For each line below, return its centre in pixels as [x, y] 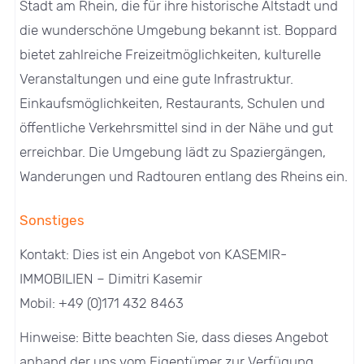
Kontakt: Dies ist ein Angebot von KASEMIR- [154, 254]
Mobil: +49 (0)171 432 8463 [102, 303]
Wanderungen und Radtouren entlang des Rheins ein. [184, 176]
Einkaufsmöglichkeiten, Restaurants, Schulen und [173, 103]
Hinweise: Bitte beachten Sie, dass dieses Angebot [174, 337]
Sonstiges [52, 220]
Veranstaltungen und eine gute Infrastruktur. [157, 78]
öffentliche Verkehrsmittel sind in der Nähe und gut [177, 127]
